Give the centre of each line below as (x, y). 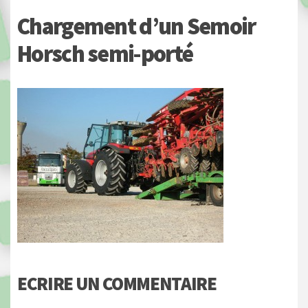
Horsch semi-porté (105, 54)
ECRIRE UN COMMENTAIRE (117, 284)
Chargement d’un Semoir (136, 26)
